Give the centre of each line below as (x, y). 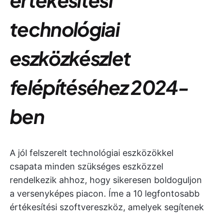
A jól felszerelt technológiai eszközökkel (92, 153)
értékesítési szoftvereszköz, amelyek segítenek (107, 207)
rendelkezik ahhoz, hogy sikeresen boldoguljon (106, 180)
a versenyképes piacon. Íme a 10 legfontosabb (105, 194)
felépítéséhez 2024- (99, 87)
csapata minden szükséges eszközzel (86, 166)
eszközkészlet (70, 58)
